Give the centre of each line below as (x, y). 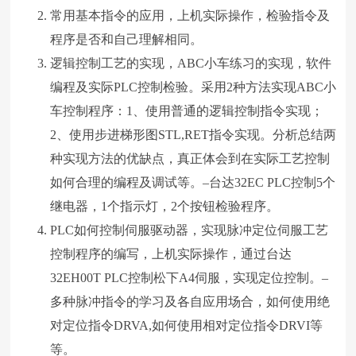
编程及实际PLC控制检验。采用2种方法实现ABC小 (193, 87)
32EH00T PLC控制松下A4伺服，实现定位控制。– (190, 277)
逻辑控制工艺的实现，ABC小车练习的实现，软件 (191, 63)
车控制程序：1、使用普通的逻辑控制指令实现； (187, 110)
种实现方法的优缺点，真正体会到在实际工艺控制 (190, 158)
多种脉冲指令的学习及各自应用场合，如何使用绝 (190, 301)
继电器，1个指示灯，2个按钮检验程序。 (165, 206)
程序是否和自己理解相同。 (127, 39)
